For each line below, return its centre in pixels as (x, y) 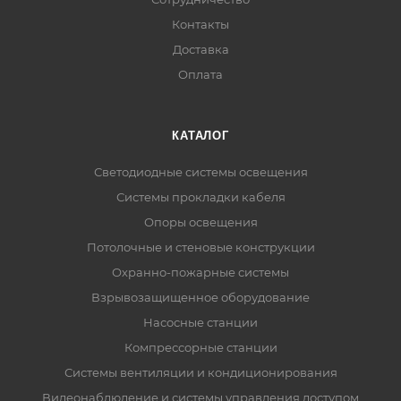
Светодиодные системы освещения (200, 172)
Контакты (200, 24)
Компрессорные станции (200, 347)
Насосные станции (200, 322)
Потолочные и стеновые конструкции (200, 247)
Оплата (200, 74)
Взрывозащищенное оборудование (200, 297)
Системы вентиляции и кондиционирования (200, 372)
